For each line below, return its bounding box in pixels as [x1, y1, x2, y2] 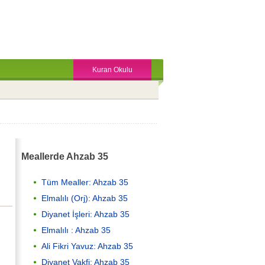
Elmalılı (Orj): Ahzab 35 [41, 193, 128, 203]
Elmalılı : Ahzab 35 [41, 225, 111, 235]
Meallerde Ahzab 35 [21, 151, 108, 162]
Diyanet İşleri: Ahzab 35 [41, 209, 130, 219]
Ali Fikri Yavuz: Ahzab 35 [41, 241, 133, 251]
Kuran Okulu [92, 66, 132, 74]
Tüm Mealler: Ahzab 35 [41, 177, 128, 187]
